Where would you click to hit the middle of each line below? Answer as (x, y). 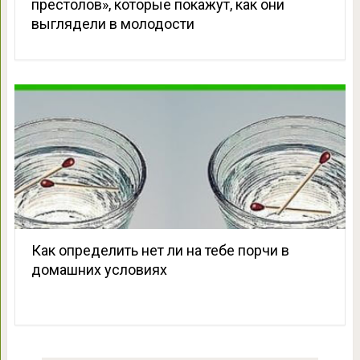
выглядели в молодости (112, 23)
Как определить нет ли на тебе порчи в (160, 250)
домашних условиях (99, 269)
